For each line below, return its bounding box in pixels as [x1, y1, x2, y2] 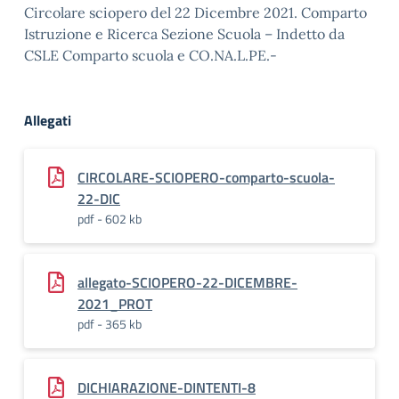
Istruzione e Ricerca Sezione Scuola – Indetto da [24, 25, 345, 43]
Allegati [24, 110, 71, 131]
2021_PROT [77, 293, 152, 314]
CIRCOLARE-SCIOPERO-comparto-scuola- [77, 167, 335, 188]
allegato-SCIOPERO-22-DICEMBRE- [77, 272, 297, 293]
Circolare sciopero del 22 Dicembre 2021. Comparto [24, 4, 367, 21]
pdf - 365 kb [77, 314, 142, 333]
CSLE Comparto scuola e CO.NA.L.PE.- [24, 46, 277, 64]
